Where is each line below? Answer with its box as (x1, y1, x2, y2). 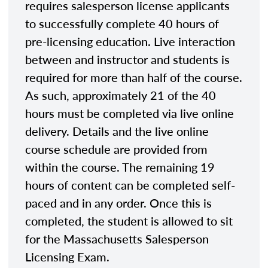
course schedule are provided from (25, 140, 208, 157)
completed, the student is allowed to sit (25, 212, 233, 229)
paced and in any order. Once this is (25, 194, 212, 211)
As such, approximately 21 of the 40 (25, 86, 216, 103)
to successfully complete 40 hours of (25, 14, 219, 32)
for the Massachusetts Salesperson (25, 230, 209, 247)
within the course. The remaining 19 (25, 158, 215, 175)
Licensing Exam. (25, 248, 109, 265)
